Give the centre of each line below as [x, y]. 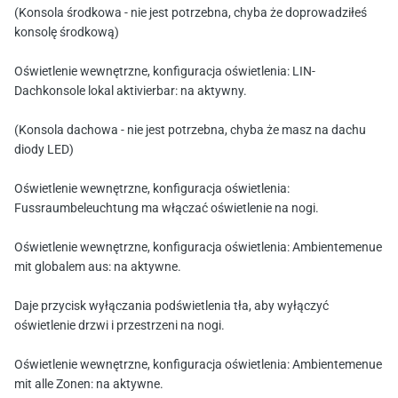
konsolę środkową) [67, 33]
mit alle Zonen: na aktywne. [89, 385]
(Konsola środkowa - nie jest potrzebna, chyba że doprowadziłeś [191, 14]
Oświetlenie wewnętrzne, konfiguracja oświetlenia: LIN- [165, 72]
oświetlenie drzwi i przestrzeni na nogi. [119, 326]
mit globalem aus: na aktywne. [98, 268]
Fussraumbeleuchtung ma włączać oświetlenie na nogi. [167, 209]
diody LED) [44, 151]
